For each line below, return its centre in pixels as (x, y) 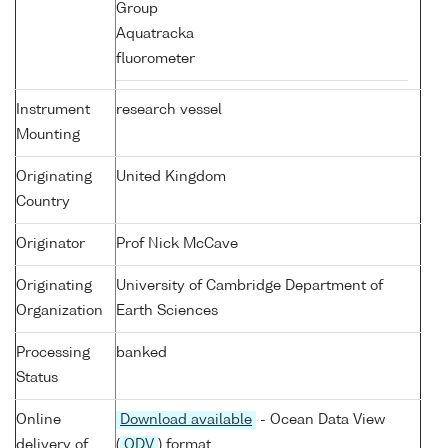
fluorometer (157, 59)
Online (38, 420)
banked (141, 353)
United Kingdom (171, 177)
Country (43, 202)
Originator (50, 244)
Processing (53, 353)
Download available (186, 420)
